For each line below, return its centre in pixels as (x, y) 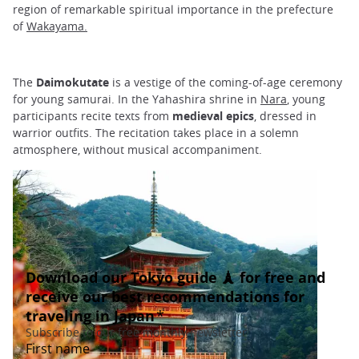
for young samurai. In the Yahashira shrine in (137, 99)
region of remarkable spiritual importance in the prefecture (173, 10)
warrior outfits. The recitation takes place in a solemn (156, 133)
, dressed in (285, 116)
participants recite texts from (93, 116)
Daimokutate (74, 83)
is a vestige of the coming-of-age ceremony (227, 83)
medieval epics (213, 116)
